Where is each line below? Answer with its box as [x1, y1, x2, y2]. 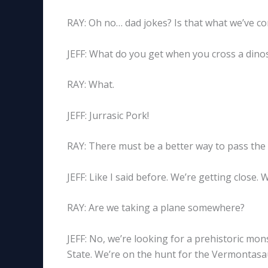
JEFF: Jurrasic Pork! [67, 108, 149, 122]
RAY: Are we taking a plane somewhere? [67, 201, 245, 215]
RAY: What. [67, 78, 114, 92]
